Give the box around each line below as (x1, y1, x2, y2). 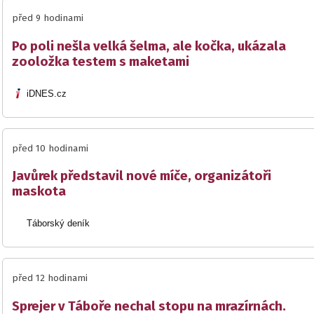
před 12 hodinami (12, 273, 88, 285)
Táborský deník (27, 217, 90, 228)
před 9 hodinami (12, 13, 83, 25)
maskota (12, 184, 66, 200)
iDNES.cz (27, 88, 67, 99)
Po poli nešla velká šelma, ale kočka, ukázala (12, 38, 286, 54)
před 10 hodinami (12, 142, 88, 154)
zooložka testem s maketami (12, 53, 189, 69)
